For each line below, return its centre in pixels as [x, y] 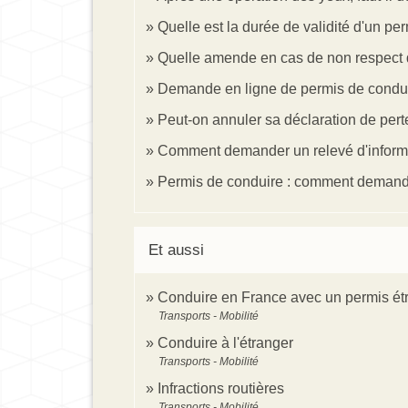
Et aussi [176, 250]
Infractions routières [221, 388]
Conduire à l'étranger [225, 342]
